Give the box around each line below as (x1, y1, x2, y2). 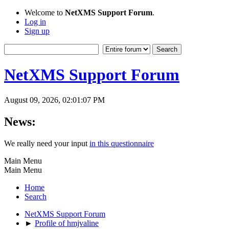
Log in (25, 17, 46, 26)
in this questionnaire (89, 139, 154, 148)
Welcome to (25, 8, 65, 17)
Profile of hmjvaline (35, 218, 99, 227)
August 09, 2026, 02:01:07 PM (4, 95, 105, 104)
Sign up (25, 27, 50, 35)
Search (25, 192, 47, 201)
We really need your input (4, 139, 89, 148)
